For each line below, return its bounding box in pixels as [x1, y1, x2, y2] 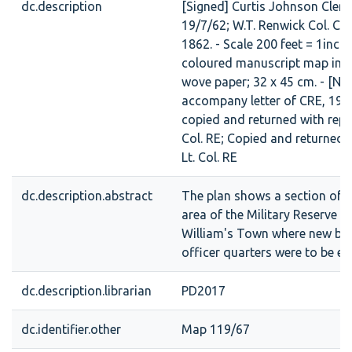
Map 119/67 [181, 322, 250, 336]
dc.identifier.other [21, 322, 121, 336]
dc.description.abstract [21, 189, 152, 203]
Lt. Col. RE [181, 150, 237, 164]
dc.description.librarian [21, 284, 152, 298]
